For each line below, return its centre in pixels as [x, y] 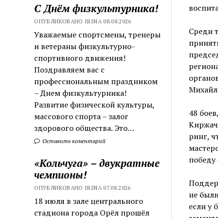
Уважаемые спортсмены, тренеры [98, 34]
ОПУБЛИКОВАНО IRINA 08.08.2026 [83, 21]
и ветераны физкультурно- [85, 46]
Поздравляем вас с [70, 69]
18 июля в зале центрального [89, 201]
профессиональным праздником [96, 81]
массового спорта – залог [82, 116]
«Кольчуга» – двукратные [97, 163]
